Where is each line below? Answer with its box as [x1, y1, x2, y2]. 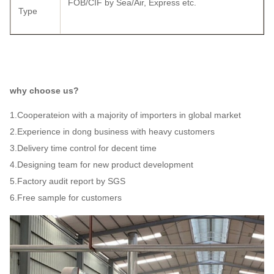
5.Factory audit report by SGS [10, 176, 125, 186]
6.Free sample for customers [10, 192, 122, 202]
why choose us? [10, 85, 79, 95]
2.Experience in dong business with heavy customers [10, 126, 215, 136]
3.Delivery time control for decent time [10, 143, 157, 153]
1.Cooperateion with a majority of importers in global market [10, 109, 241, 120]
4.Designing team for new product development [10, 159, 193, 169]
